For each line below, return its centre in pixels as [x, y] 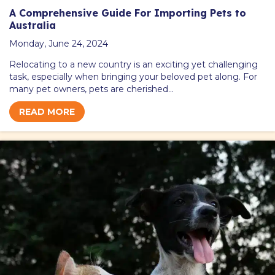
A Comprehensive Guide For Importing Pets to [128, 13]
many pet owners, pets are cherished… [91, 89]
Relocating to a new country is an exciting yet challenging [134, 64]
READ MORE [47, 111]
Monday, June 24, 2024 [59, 43]
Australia [33, 25]
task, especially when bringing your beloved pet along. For [133, 76]
